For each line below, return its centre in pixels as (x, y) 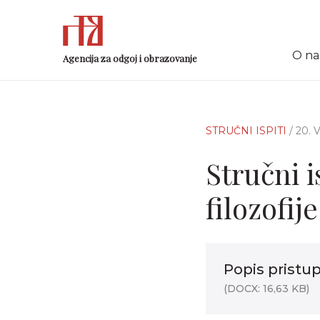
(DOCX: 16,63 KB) (266, 289)
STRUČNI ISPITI (247, 131)
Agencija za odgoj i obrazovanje (130, 58)
